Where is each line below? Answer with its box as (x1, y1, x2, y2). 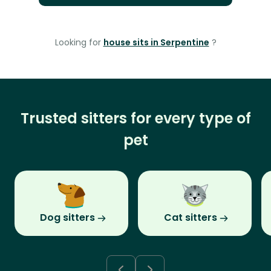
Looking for (54, 36, 103, 49)
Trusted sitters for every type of (20, 108, 251, 129)
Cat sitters (164, 211, 217, 225)
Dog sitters (39, 211, 95, 225)
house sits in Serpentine (103, 36, 209, 49)
